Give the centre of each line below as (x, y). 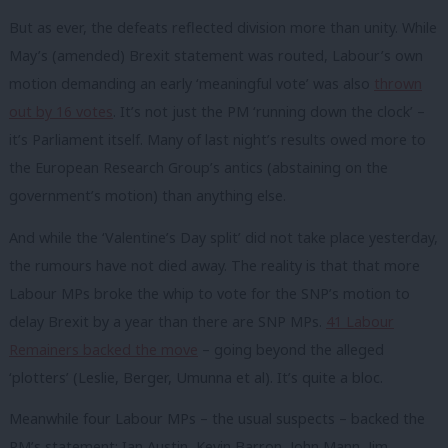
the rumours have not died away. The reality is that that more (214, 265)
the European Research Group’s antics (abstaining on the (198, 168)
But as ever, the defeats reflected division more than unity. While (223, 28)
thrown (398, 84)
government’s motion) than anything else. (147, 196)
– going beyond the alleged (291, 349)
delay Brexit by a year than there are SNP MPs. (167, 321)
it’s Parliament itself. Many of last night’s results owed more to (217, 140)
